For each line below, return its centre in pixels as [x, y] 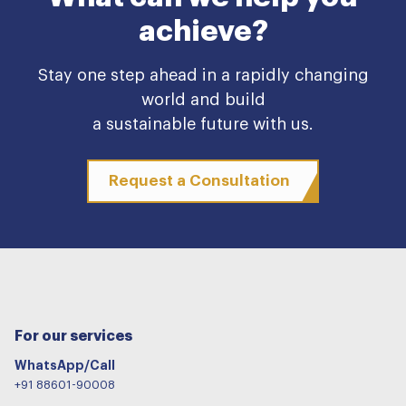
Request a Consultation [199, 181]
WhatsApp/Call [65, 365]
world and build [203, 99]
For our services [73, 336]
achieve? [203, 31]
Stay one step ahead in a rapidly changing [203, 75]
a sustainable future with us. [203, 124]
